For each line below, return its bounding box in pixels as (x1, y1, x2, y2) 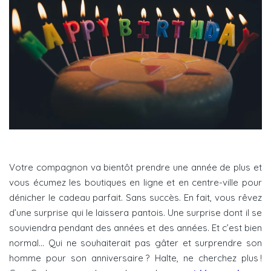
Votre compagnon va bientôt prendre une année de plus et (9, 161, 262, 173)
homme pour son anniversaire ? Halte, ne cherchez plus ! (9, 252, 262, 264)
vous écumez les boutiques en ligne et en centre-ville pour (9, 176, 262, 188)
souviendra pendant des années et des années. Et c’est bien (9, 221, 262, 233)
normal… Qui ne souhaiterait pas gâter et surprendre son (9, 237, 262, 249)
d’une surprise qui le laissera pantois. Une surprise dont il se (9, 206, 262, 218)
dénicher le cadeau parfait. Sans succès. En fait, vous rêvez (9, 191, 262, 203)
